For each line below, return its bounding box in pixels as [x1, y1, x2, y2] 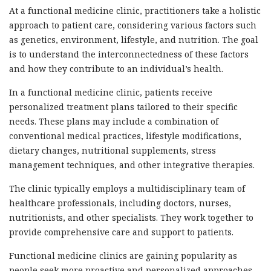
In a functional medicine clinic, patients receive [9, 87, 212, 98]
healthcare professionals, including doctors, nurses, [9, 197, 231, 209]
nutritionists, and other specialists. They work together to [9, 212, 253, 223]
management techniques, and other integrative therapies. [9, 159, 255, 171]
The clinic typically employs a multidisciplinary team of [9, 183, 245, 194]
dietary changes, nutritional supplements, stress [9, 145, 216, 156]
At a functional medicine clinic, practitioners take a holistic [9, 5, 261, 16]
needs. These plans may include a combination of [9, 116, 218, 127]
